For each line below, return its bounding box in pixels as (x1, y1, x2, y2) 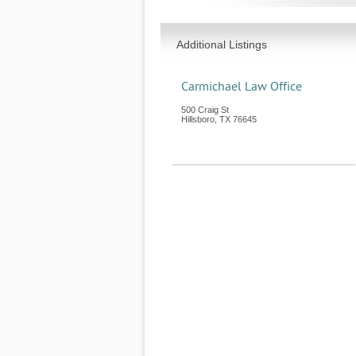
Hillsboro (181, 114, 215, 124)
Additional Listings (176, 38, 267, 51)
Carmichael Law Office (181, 79, 302, 94)
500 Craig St (181, 105, 229, 114)
